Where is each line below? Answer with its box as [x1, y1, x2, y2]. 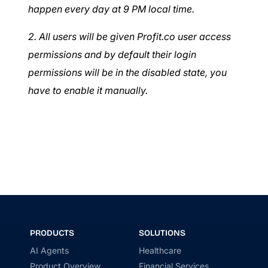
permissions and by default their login [28, 48, 196, 61]
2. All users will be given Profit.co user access [28, 31, 231, 43]
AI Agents [30, 245, 69, 256]
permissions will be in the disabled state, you [28, 66, 227, 79]
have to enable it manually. [28, 84, 148, 97]
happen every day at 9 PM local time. [28, 3, 194, 16]
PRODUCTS [30, 228, 74, 239]
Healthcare [139, 245, 181, 256]
